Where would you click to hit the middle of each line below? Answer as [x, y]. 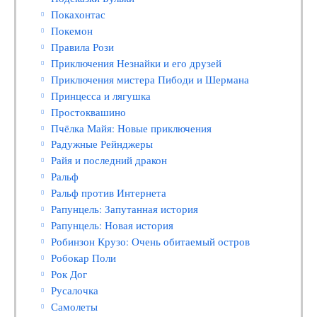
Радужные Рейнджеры [102, 144]
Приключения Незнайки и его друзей [137, 63]
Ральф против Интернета [109, 193]
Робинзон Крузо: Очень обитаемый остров [151, 242]
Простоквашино [89, 112]
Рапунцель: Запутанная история [125, 209]
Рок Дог [69, 274]
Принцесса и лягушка [101, 96]
